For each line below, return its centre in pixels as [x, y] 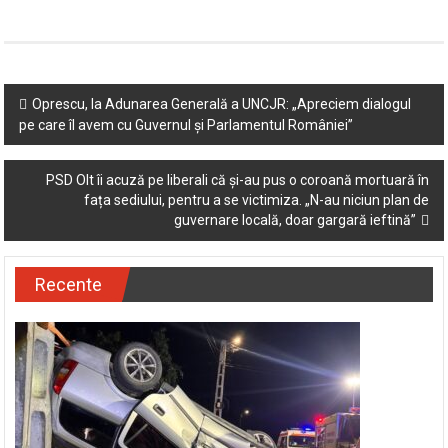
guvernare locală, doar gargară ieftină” [294, 261]
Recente [69, 326]
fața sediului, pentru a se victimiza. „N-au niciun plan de [256, 241]
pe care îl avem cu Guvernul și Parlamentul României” [186, 166]
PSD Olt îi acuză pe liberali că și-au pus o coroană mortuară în [237, 221]
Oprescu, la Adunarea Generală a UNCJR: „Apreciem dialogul [222, 145]
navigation [67, 178]
